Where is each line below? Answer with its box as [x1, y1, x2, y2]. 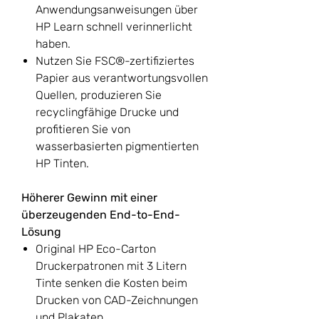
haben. [36, 37, 70, 51]
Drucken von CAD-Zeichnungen [36, 293, 198, 308]
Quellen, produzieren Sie [36, 88, 162, 103]
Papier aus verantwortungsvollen [36, 71, 208, 85]
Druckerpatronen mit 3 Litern [36, 259, 187, 273]
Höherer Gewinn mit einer [21, 191, 157, 205]
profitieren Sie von [36, 122, 130, 137]
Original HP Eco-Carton [36, 242, 156, 256]
